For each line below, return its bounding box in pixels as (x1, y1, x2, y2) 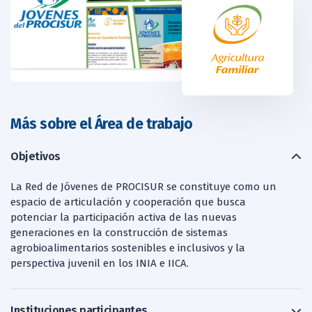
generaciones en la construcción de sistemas (10, 226, 228, 240)
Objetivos (10, 150, 61, 164)
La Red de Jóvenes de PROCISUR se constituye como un (10, 180, 276, 194)
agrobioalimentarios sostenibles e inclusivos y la (10, 242, 245, 255)
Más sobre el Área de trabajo (10, 114, 192, 133)
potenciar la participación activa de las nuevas (10, 211, 237, 224)
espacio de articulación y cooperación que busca (10, 196, 246, 209)
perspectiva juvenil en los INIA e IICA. (10, 257, 189, 270)
